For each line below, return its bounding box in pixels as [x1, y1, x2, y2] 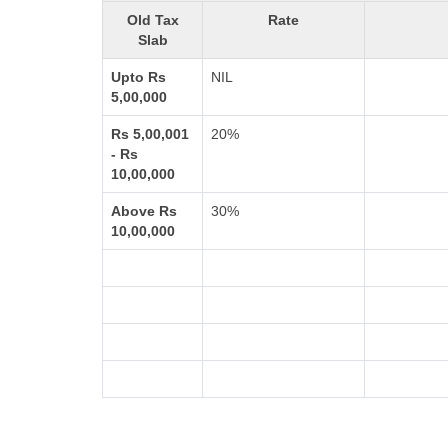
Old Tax [126, 12, 179, 28]
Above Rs [111, 203, 177, 219]
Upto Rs [111, 69, 166, 85]
